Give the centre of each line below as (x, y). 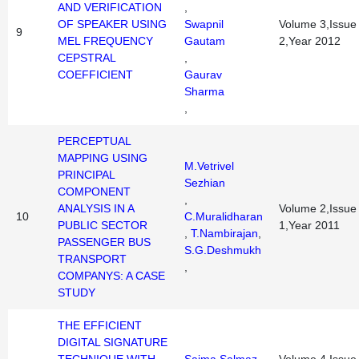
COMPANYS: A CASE (111, 276)
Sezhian (205, 183)
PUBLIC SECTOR (103, 225)
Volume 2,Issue (318, 208)
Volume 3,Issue (318, 24)
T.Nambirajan (224, 233)
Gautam (205, 41)
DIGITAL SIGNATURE (113, 342)
